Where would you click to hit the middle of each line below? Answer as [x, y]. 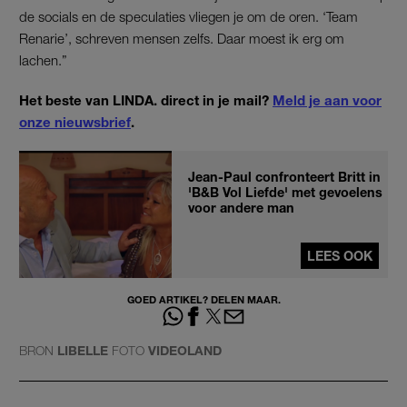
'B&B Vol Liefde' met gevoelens [285, 192]
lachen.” [43, 60]
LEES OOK [340, 255]
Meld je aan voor [327, 99]
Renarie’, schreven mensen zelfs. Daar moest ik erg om [182, 38]
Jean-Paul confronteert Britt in [284, 176]
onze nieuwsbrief [75, 121]
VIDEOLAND [185, 350]
